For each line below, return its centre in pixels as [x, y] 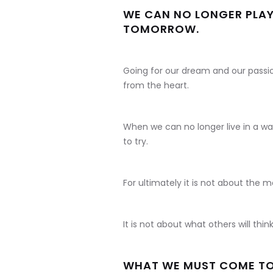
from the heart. [156, 86]
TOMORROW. [161, 29]
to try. [136, 142]
